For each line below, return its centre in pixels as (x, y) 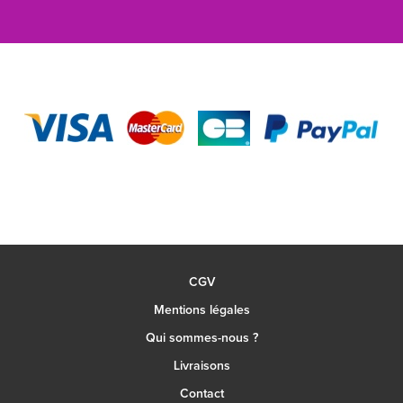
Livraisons (201, 366)
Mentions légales (201, 310)
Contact (201, 394)
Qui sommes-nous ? (201, 338)
